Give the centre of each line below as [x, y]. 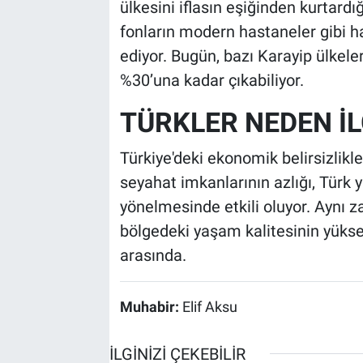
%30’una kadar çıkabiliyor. [211, 81]
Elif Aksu [209, 307]
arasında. [153, 255]
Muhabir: [151, 307]
